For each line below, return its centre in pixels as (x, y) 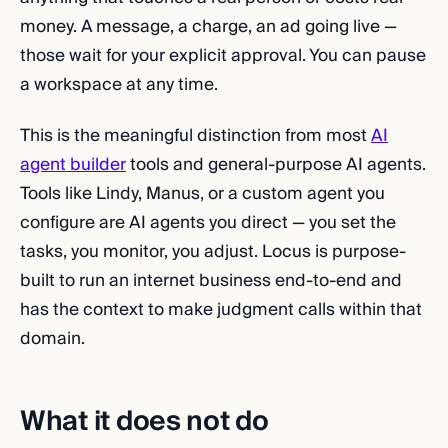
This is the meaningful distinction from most (195, 135)
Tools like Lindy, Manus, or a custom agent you (202, 193)
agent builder (73, 164)
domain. (52, 338)
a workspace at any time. (119, 84)
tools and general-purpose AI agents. (276, 164)
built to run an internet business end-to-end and (211, 280)
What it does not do (144, 421)
